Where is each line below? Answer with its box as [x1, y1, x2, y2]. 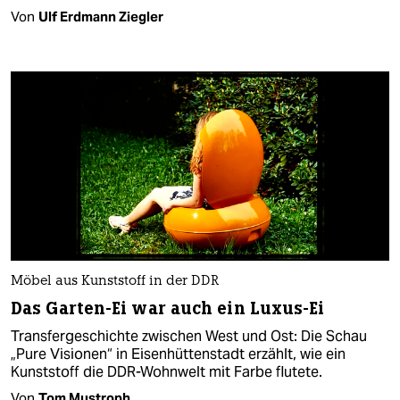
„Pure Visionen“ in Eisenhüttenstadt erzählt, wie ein [11, 345, 346, 364]
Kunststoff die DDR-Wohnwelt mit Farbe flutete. [11, 362, 322, 382]
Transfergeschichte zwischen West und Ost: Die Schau [11, 327, 367, 346]
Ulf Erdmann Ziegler [38, 8, 163, 26]
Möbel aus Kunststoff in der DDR [11, 275, 219, 289]
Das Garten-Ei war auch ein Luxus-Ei [11, 297, 325, 321]
